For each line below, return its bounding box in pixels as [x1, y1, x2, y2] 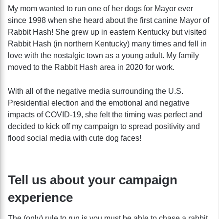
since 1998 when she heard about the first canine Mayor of [8, 16, 209, 24]
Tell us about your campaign [8, 172, 177, 187]
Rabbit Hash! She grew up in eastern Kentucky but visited [8, 27, 207, 36]
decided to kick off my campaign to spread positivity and [8, 122, 200, 131]
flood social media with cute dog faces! [8, 133, 141, 142]
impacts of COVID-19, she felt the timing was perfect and [8, 110, 202, 119]
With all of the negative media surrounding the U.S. [8, 87, 183, 95]
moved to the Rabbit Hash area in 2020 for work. [8, 63, 175, 71]
